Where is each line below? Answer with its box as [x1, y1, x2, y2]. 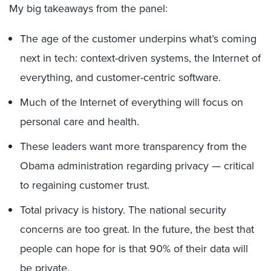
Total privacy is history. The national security [20, 202, 226, 217]
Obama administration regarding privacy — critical [20, 158, 254, 173]
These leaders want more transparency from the [20, 139, 247, 154]
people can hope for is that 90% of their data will [20, 241, 248, 256]
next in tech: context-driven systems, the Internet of [20, 50, 261, 65]
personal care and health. [20, 114, 139, 129]
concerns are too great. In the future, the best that [20, 221, 254, 237]
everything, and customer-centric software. [20, 70, 221, 85]
